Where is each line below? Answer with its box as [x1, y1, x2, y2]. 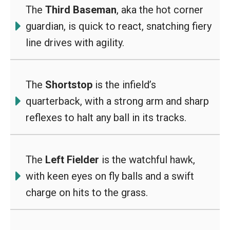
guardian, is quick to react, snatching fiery [26, 20, 212, 32]
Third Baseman [45, 4, 117, 16]
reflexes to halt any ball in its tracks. [26, 111, 186, 124]
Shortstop [45, 79, 92, 91]
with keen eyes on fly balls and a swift [26, 170, 194, 182]
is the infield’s [92, 79, 156, 91]
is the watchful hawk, [99, 154, 195, 166]
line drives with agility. [26, 36, 124, 49]
